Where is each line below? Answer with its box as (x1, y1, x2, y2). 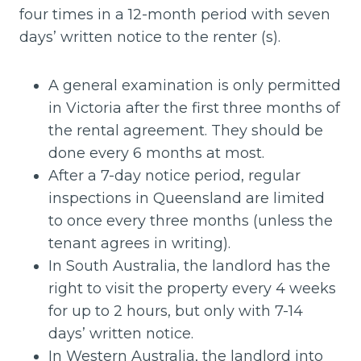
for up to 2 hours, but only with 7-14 (48, 301, 303, 320)
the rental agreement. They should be (48, 121, 323, 139)
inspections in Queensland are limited (48, 189, 325, 207)
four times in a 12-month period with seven (19, 5, 330, 23)
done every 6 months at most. (48, 143, 264, 162)
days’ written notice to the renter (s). (19, 27, 280, 46)
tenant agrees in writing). (48, 234, 230, 252)
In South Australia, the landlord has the (48, 256, 330, 275)
